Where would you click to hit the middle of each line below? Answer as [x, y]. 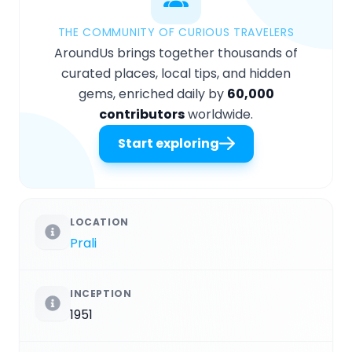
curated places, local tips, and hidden [176, 73]
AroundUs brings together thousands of [176, 53]
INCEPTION [101, 293]
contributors [142, 114]
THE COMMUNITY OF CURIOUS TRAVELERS [176, 32]
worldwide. [219, 114]
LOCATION [99, 222]
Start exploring [168, 143]
